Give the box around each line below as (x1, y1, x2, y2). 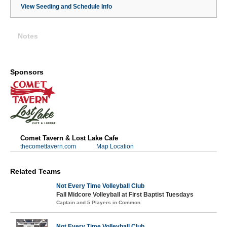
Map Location (96, 143, 134, 150)
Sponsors (10, 68, 44, 76)
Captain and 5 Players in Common (56, 200, 140, 205)
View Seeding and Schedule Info (21, 3, 112, 10)
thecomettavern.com (20, 143, 76, 150)
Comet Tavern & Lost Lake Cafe (20, 134, 118, 142)
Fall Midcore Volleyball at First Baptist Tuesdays (56, 191, 194, 198)
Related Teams (10, 167, 61, 175)
